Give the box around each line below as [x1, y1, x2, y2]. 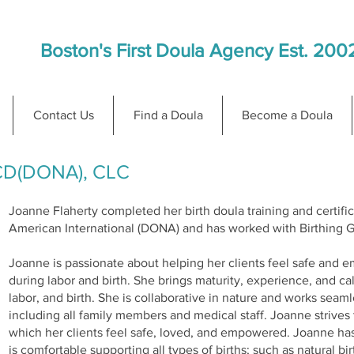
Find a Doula [133, 108, 203, 122]
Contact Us [32, 108, 94, 122]
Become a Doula [242, 108, 333, 122]
